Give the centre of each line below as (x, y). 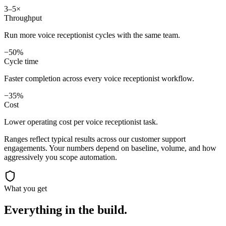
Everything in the (51, 210)
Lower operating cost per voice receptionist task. (81, 122)
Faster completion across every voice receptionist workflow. (99, 79)
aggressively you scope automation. (61, 157)
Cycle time (21, 62)
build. (112, 210)
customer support (158, 139)
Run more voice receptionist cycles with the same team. (92, 35)
